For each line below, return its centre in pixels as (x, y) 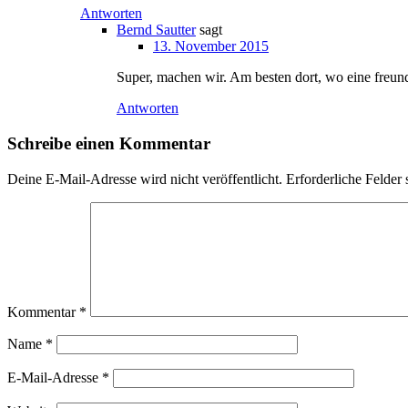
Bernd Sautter (156, 30)
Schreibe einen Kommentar (109, 143)
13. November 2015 (211, 46)
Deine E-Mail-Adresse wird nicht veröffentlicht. (145, 178)
